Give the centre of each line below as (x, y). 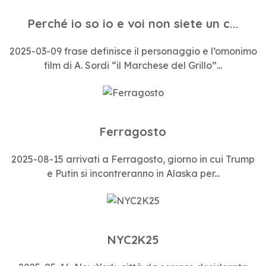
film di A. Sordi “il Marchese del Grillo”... (133, 66)
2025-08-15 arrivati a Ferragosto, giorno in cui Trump (133, 159)
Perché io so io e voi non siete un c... (133, 24)
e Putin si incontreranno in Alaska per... (133, 174)
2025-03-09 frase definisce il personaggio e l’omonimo (133, 51)
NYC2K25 (133, 239)
